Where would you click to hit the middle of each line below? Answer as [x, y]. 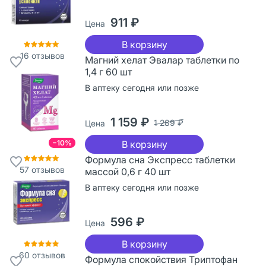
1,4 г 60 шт [108, 72]
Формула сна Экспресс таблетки [160, 159]
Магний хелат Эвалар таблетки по [162, 60]
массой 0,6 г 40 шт [128, 171]
